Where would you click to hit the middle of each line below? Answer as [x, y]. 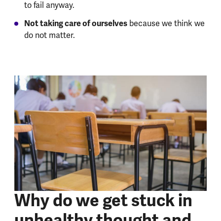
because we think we [166, 23]
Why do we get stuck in [103, 201]
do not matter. [49, 35]
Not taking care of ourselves [75, 23]
